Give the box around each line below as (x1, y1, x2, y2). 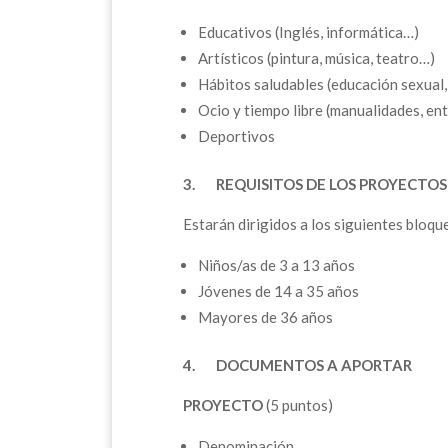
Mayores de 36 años (198, 307, 333, 326)
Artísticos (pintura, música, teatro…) (198, 48, 435, 67)
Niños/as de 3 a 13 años (198, 255, 355, 274)
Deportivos (198, 126, 275, 145)
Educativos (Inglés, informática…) (198, 22, 419, 41)
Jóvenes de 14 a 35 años (198, 281, 359, 300)
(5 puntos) (263, 395, 333, 414)
